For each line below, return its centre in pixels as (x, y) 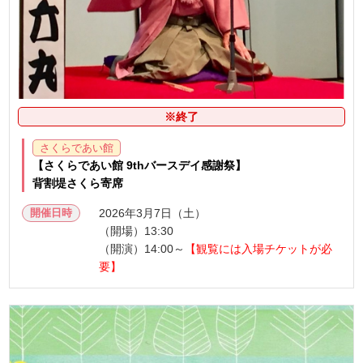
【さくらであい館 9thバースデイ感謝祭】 (140, 166)
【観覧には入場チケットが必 (259, 249)
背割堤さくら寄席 (78, 184)
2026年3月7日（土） (153, 214)
